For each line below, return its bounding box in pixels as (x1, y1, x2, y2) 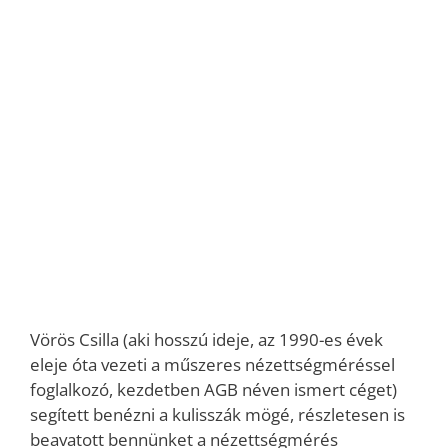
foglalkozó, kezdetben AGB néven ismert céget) (30, 378, 397, 401)
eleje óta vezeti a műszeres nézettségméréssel (30, 353, 395, 376)
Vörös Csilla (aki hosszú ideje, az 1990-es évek (30, 328, 383, 351)
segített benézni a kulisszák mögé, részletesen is (30, 403, 405, 426)
